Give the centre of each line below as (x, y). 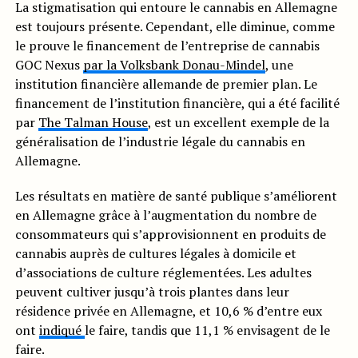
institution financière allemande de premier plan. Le (166, 84)
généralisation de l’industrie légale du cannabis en (160, 142)
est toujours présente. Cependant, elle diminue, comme (175, 27)
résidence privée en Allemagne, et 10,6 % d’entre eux (168, 311)
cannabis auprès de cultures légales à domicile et (155, 254)
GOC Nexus (49, 65)
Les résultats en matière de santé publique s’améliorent (176, 196)
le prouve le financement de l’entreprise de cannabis (167, 46)
